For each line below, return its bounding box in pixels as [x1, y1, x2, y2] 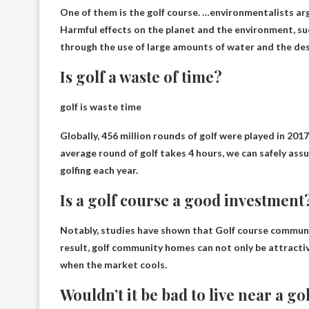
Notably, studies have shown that [60, 223, 215, 236]
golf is [60, 100, 90, 112]
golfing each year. [60, 163, 138, 176]
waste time [90, 100, 141, 112]
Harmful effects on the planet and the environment [60, 23, 293, 35]
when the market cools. [60, 258, 167, 270]
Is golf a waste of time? [60, 66, 222, 87]
